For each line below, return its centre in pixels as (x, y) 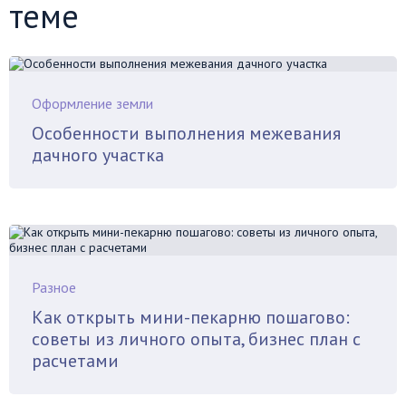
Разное (54, 287)
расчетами (75, 360)
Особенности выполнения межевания (186, 133)
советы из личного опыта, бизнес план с (196, 338)
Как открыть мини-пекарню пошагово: (191, 317)
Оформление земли (92, 103)
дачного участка (98, 155)
